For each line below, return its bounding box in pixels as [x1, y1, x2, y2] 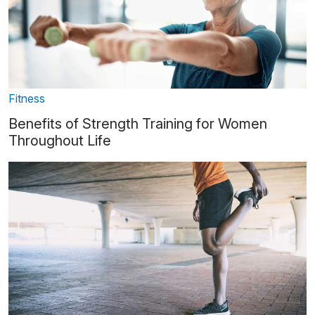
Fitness [8, 91, 45, 106]
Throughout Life [8, 132, 111, 150]
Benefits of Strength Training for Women [8, 115, 267, 133]
